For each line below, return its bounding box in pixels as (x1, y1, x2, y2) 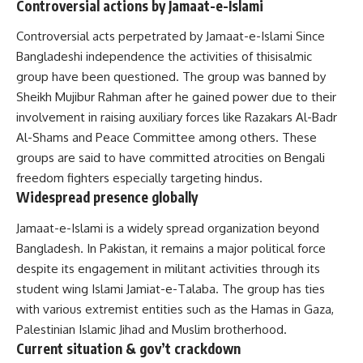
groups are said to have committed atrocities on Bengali (16, 150, 325, 166)
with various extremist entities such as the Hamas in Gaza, (16, 301, 334, 317)
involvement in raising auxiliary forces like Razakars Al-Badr (16, 109, 337, 126)
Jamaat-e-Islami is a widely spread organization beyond (16, 220, 319, 236)
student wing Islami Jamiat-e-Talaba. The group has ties (16, 280, 325, 297)
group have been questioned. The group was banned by (16, 69, 326, 85)
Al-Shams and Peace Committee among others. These (16, 130, 317, 146)
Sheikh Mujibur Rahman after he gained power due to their (16, 89, 336, 105)
